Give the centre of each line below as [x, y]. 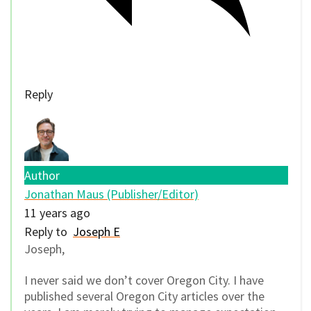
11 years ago [57, 213]
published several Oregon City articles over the [144, 296]
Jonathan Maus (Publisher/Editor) [111, 194]
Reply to [49, 232]
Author [42, 176]
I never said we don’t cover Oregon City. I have [144, 280]
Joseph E [96, 232]
